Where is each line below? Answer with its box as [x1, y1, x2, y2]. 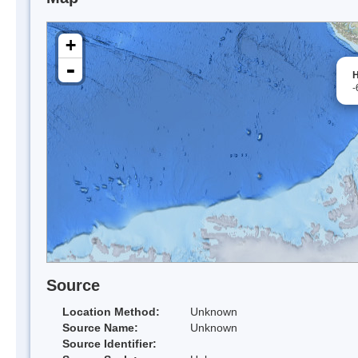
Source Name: [62, 321, 138, 335]
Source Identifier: [62, 337, 157, 351]
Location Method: [62, 305, 160, 319]
